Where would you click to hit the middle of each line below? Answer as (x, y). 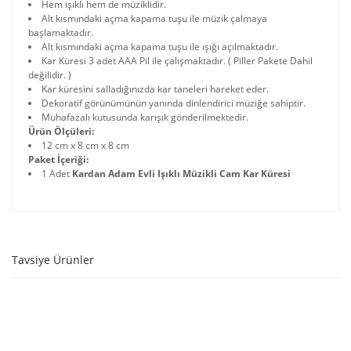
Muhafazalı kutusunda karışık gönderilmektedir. (145, 117)
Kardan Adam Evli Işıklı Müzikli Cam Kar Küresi (181, 174)
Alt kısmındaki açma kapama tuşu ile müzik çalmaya (154, 18)
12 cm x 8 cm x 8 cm (85, 145)
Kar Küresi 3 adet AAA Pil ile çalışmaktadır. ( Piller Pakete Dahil (177, 61)
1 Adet (56, 174)
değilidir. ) (50, 75)
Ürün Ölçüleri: (61, 131)
